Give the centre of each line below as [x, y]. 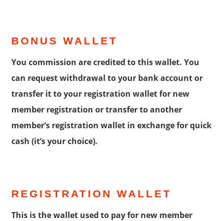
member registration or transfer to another [97, 109]
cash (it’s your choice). [55, 141]
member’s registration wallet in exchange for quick [111, 125]
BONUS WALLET [65, 40]
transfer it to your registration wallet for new [100, 93]
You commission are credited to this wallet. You [105, 62]
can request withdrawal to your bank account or [107, 78]
